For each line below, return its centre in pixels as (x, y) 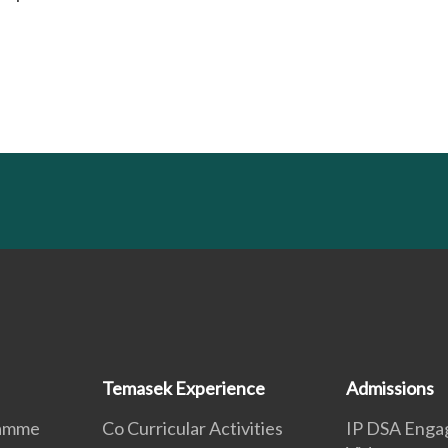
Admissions (389, 388)
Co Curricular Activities (193, 428)
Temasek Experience (184, 388)
